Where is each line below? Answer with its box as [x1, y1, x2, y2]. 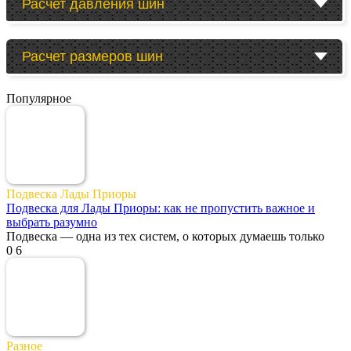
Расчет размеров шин [22, 48, 163, 64]
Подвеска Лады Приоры [6, 186, 136, 201]
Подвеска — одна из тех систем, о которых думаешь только [6, 229, 324, 243]
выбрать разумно [6, 215, 97, 229]
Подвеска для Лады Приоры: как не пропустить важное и [6, 201, 315, 215]
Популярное [6, 91, 71, 105]
